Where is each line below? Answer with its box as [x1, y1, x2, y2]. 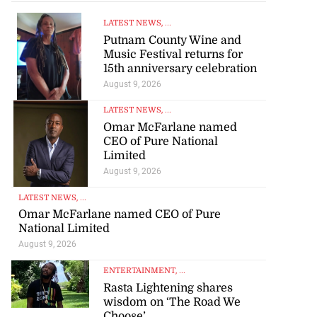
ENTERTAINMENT [103, 266, 175, 275]
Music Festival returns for [103, 47, 243, 61]
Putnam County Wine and [103, 33, 241, 47]
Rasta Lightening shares [103, 281, 233, 294]
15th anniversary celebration [103, 62, 257, 75]
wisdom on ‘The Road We [103, 295, 241, 309]
